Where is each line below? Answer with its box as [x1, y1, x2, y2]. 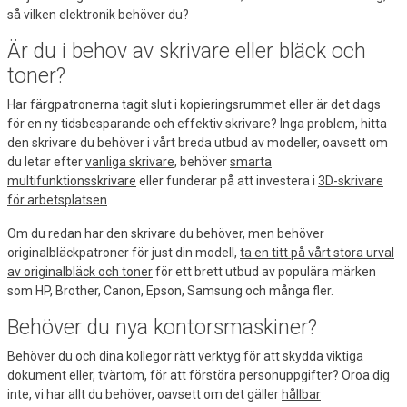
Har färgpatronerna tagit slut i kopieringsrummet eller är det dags [7, 96, 381, 112]
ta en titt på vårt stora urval [240, 244, 394, 260]
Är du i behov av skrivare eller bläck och [7, 38, 366, 64]
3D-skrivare [318, 173, 383, 188]
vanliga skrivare [85, 154, 174, 169]
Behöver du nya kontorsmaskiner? [7, 314, 317, 340]
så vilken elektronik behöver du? [7, 6, 189, 22]
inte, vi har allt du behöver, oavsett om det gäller [7, 386, 282, 402]
